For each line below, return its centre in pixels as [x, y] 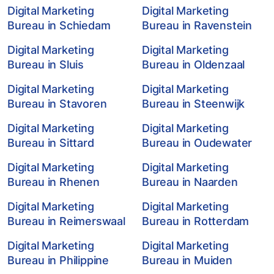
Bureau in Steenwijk [194, 104]
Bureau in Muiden [187, 260]
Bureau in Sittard [51, 143]
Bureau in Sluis [46, 65]
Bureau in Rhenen [54, 182]
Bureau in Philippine [58, 260]
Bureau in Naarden [190, 182]
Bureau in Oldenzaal [194, 65]
